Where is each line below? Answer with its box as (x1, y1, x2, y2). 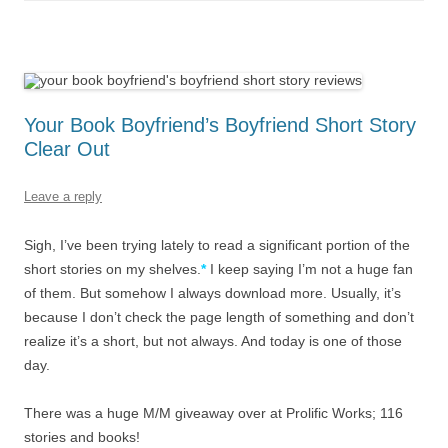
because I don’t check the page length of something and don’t (24, 309, 414, 326)
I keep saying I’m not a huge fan (206, 261, 413, 278)
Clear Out (24, 138, 110, 161)
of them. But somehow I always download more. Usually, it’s (24, 285, 401, 302)
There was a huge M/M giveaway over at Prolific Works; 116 (24, 405, 403, 422)
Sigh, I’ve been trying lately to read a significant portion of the (24, 237, 410, 254)
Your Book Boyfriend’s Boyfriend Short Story (24, 114, 416, 137)
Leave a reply (24, 189, 102, 205)
